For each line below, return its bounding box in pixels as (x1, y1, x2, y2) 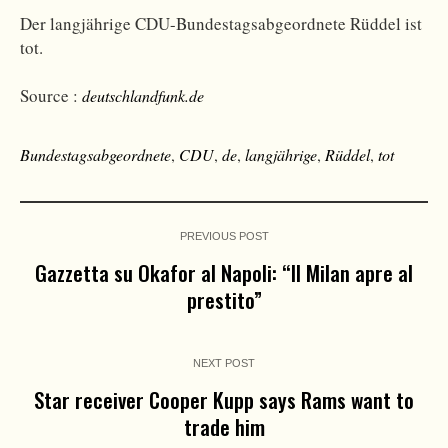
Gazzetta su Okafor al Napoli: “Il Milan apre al (35, 257, 413, 289)
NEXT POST (193, 357, 255, 370)
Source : (20, 84, 82, 108)
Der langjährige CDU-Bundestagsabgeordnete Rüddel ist (20, 12, 422, 36)
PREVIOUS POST (179, 230, 269, 243)
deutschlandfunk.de (82, 85, 204, 107)
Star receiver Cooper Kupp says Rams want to (34, 384, 414, 416)
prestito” (186, 284, 262, 316)
